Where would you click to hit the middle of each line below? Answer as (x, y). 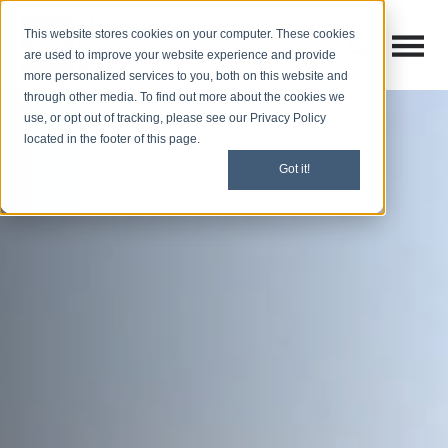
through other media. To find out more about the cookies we (184, 97)
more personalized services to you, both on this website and (186, 76)
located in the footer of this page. (112, 139)
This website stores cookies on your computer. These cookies (189, 34)
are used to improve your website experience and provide (180, 55)
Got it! (294, 169)
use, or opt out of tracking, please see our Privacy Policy (175, 118)
